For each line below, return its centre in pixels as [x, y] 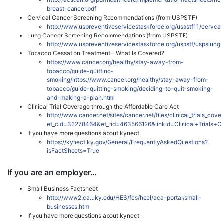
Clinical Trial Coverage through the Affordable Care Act [103, 106]
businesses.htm [68, 206]
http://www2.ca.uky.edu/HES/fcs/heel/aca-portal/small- [124, 197]
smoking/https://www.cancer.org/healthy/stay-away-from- [128, 79]
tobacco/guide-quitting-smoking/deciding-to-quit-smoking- [130, 88]
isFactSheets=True [73, 150]
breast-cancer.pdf [72, 8]
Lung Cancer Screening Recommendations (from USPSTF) [108, 35]
